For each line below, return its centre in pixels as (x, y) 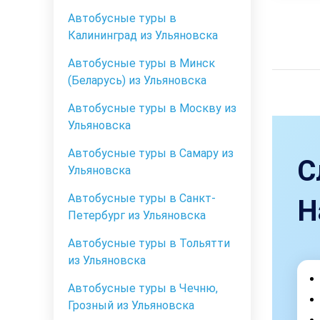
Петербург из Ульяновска (137, 216)
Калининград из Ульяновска (143, 36)
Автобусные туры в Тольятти (149, 244)
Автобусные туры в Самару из (151, 154)
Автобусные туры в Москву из (152, 109)
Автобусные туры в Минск (141, 64)
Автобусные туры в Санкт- (142, 199)
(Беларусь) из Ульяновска (137, 81)
